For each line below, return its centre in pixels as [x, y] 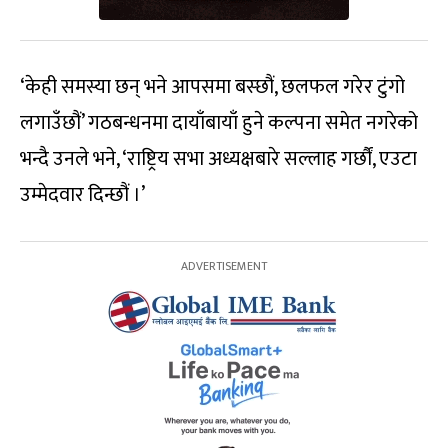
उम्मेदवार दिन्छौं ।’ [82, 195]
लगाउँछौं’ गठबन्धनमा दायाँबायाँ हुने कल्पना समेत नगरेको [219, 123]
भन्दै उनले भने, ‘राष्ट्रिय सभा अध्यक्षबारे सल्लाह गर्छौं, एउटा [218, 159]
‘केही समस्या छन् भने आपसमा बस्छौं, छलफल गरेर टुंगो [212, 87]
